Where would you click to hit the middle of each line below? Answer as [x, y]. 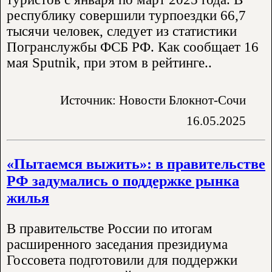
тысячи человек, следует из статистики [122, 32]
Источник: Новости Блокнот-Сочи [153, 100]
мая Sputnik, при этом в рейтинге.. [109, 63]
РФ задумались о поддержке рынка [123, 180]
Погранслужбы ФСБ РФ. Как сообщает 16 [133, 47]
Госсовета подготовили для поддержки [122, 260]
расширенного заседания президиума [117, 245]
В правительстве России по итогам [110, 229]
